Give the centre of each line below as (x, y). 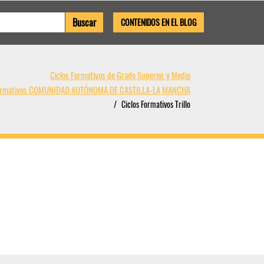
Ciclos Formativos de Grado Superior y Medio (120, 75)
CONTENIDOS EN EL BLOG (159, 22)
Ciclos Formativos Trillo (156, 104)
